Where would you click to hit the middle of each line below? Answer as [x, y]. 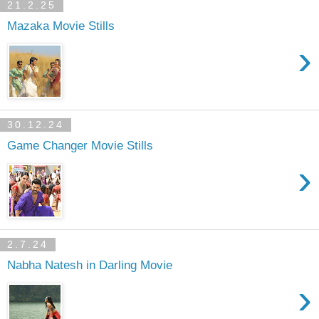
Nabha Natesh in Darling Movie [90, 265]
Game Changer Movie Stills [80, 145]
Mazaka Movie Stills [61, 25]
